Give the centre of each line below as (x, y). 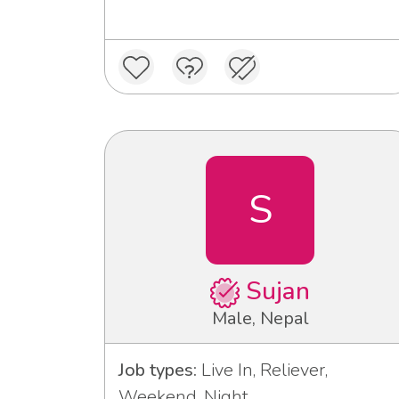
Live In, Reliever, (262, 370)
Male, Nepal (260, 318)
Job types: (158, 370)
